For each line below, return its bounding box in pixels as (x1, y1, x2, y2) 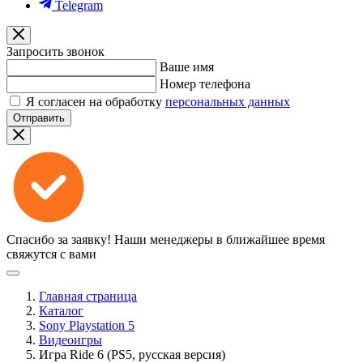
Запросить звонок (6, 45, 105, 58)
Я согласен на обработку (26, 95, 165, 109)
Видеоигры (39, 333, 102, 347)
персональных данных (165, 95, 290, 109)
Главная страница (39, 289, 137, 303)
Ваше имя (160, 60, 214, 74)
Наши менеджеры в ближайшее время (114, 233, 325, 246)
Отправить (13, 112, 65, 124)
